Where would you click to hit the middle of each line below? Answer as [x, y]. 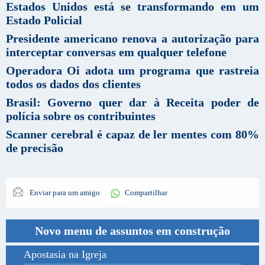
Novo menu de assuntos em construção [132, 230]
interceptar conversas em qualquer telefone [116, 52]
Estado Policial [44, 20]
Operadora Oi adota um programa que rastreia [132, 70]
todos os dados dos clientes [73, 84]
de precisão [35, 148]
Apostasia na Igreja [65, 254]
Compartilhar [146, 192]
